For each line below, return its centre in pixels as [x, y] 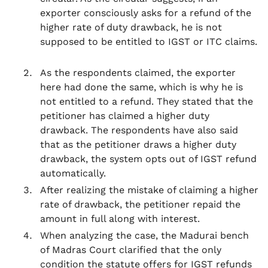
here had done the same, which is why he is [141, 87]
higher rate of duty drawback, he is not [131, 27]
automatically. [73, 173]
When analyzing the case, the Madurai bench [144, 235]
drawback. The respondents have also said [139, 130]
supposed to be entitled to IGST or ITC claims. [149, 42]
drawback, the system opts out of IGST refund [148, 159]
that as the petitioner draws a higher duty [138, 144]
